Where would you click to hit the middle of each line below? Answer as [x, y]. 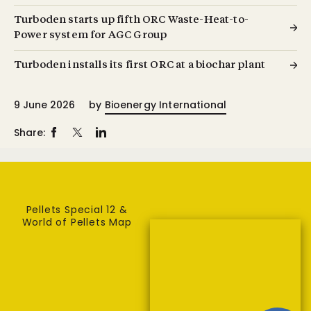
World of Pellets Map [77, 222]
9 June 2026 [44, 104]
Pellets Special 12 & [77, 209]
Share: [30, 132]
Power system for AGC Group [91, 35]
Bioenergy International [166, 104]
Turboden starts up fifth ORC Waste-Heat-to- [131, 20]
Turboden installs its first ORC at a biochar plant [140, 65]
